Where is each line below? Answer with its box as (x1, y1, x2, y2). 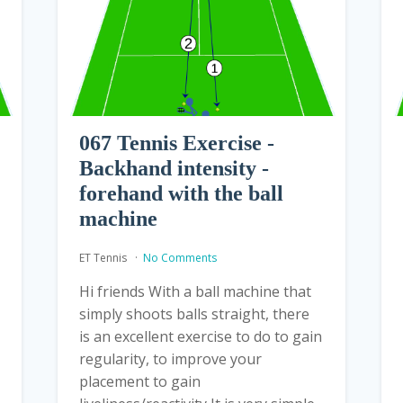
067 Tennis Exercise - (78, 130, 274, 155)
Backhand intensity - (78, 156, 269, 180)
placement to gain (78, 371, 201, 391)
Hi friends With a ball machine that (78, 281, 311, 301)
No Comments (142, 249, 217, 265)
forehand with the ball (78, 181, 283, 205)
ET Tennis (78, 249, 130, 265)
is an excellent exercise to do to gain (78, 326, 322, 346)
